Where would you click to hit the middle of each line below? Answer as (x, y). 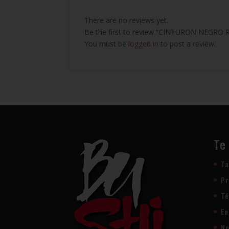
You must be (107, 43)
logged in (144, 43)
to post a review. (187, 43)
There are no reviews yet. (127, 20)
